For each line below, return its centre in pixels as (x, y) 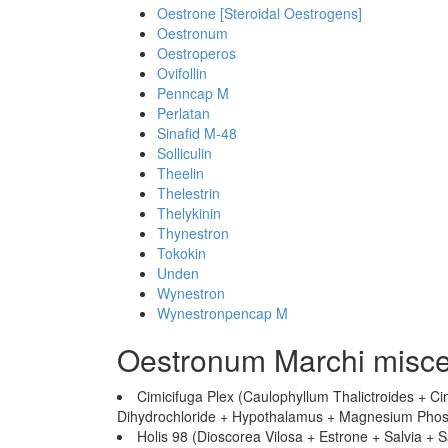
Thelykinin (189, 213)
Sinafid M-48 (197, 133)
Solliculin (184, 153)
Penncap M (193, 93)
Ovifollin (182, 73)
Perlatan (183, 113)
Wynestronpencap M (222, 313)
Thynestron (193, 233)
